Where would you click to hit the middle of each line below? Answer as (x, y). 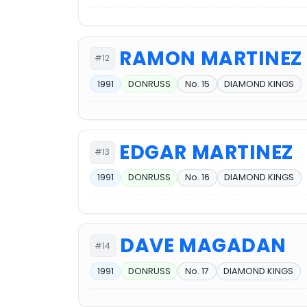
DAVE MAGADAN (203, 246)
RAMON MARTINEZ (211, 58)
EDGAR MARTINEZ (207, 152)
